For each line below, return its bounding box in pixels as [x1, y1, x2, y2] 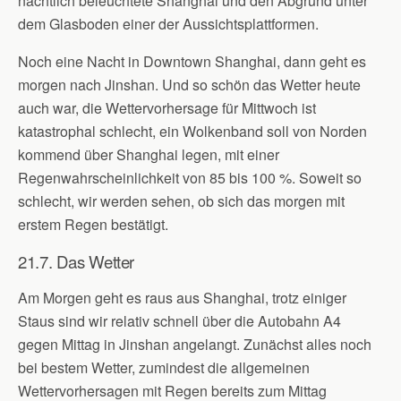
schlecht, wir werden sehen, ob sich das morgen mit [18, 191, 345, 211]
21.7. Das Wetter [18, 250, 135, 273]
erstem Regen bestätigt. [18, 214, 168, 235]
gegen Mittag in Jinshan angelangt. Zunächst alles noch [18, 334, 371, 354]
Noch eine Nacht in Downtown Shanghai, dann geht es [18, 51, 366, 72]
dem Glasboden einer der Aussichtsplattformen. [18, 13, 319, 34]
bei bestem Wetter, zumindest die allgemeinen [18, 357, 310, 378]
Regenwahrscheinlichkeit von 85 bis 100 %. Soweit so [18, 167, 362, 188]
